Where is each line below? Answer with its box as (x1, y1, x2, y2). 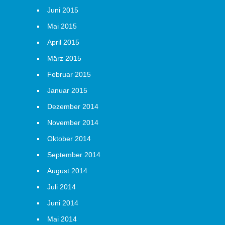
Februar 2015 (47, 70, 91, 78)
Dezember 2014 (47, 102, 98, 110)
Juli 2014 (47, 183, 76, 191)
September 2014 (47, 151, 100, 159)
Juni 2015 (47, 6, 78, 14)
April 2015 (47, 38, 79, 46)
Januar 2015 (47, 86, 87, 94)
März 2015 (47, 54, 81, 62)
